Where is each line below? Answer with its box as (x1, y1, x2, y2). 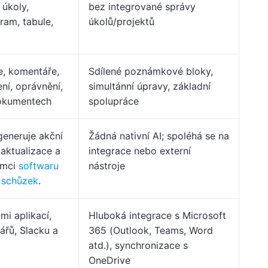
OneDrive (89, 254, 130, 266)
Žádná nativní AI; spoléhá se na (89, 130, 229, 142)
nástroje (89, 160, 125, 172)
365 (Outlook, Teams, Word (89, 224, 213, 236)
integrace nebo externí (89, 145, 191, 157)
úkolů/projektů (89, 16, 154, 28)
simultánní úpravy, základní (89, 80, 211, 92)
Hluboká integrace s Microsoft (89, 209, 226, 221)
